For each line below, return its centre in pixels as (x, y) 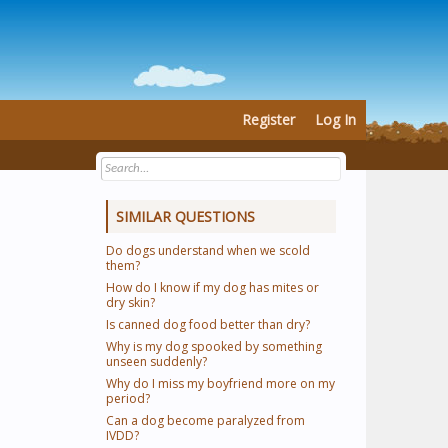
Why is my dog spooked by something (214, 346)
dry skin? (130, 302)
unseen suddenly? (156, 361)
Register (268, 119)
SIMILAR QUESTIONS (185, 216)
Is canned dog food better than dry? (208, 324)
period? (128, 398)
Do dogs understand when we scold (208, 250)
